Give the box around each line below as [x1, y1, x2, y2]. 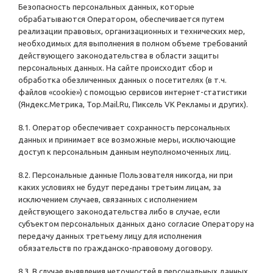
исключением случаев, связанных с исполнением [18, 195, 197, 204]
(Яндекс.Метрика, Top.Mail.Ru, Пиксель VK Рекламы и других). [18, 100, 248, 109]
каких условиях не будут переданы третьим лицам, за [18, 183, 221, 192]
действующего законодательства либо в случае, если [18, 207, 220, 216]
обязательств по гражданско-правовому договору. [18, 244, 213, 253]
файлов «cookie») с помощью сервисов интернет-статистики [18, 88, 247, 97]
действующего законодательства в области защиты [18, 51, 219, 60]
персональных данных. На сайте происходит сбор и [18, 63, 213, 73]
